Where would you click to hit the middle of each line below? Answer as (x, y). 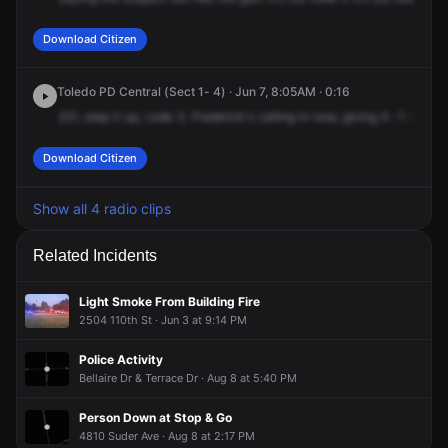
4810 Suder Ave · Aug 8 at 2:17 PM (167, 436)
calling (276, 116)
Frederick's (223, 116)
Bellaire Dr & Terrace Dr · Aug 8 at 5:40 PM (188, 377)
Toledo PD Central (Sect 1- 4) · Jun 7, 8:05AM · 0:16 (203, 91)
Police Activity (121, 359)
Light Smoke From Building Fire (169, 301)
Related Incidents (95, 255)
